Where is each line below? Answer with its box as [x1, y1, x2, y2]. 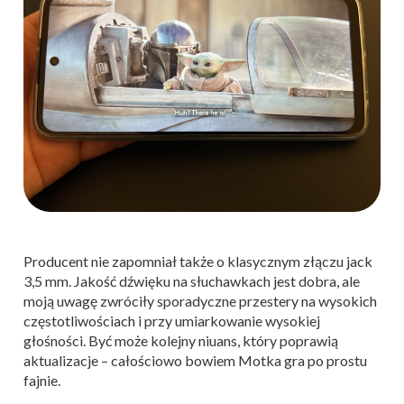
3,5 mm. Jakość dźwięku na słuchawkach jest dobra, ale [23, 271, 360, 289]
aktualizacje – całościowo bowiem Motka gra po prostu [23, 351, 367, 369]
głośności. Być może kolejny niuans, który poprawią [23, 331, 338, 349]
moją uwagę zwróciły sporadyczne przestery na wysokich [23, 291, 377, 309]
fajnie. [23, 371, 60, 389]
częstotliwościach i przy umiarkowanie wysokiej [23, 311, 320, 329]
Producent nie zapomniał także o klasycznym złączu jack [23, 252, 372, 270]
